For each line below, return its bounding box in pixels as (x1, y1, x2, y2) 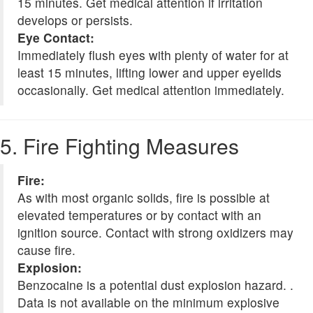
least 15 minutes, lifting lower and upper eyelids (17, 64, 282, 82)
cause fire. (17, 241, 75, 259)
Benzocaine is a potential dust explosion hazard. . (17, 276, 293, 294)
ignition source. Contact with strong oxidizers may (17, 224, 293, 242)
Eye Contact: (17, 29, 94, 47)
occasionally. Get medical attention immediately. (17, 81, 284, 99)
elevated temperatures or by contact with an (17, 206, 261, 224)
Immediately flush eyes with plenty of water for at (17, 46, 289, 64)
